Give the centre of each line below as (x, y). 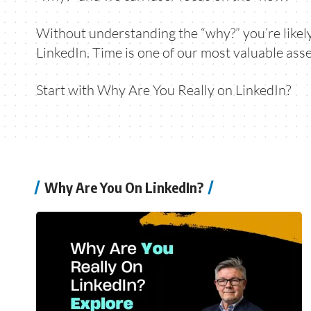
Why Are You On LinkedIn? (124, 187)
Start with (67, 90)
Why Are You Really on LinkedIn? (194, 90)
